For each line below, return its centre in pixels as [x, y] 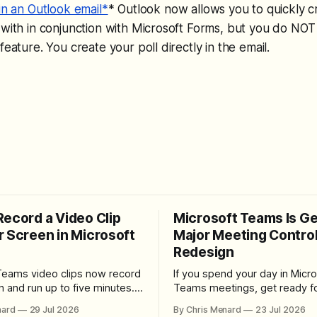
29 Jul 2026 [54, 309]
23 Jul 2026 [281, 309]
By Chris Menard [208, 309]
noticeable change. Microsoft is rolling [220, 302]
